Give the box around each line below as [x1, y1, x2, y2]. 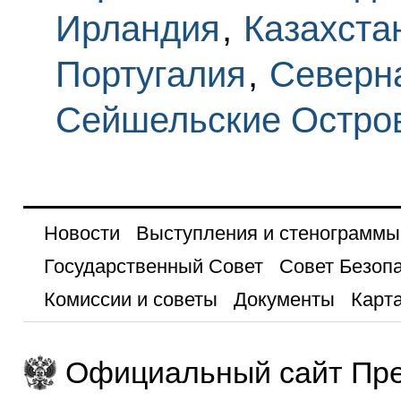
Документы [233, 287, 335, 311]
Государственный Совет [43, 254, 263, 277]
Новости [43, 221, 120, 244]
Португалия [55, 54, 246, 94]
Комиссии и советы [43, 287, 218, 311]
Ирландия [55, 8, 220, 48]
